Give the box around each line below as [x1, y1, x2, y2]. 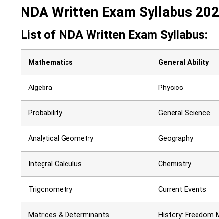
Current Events [158, 185, 206, 194]
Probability [28, 109, 62, 118]
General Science [158, 109, 210, 118]
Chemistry [158, 160, 191, 169]
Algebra [28, 84, 52, 92]
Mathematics [28, 58, 73, 67]
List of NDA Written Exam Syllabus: [21, 28, 208, 42]
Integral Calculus [28, 160, 82, 169]
